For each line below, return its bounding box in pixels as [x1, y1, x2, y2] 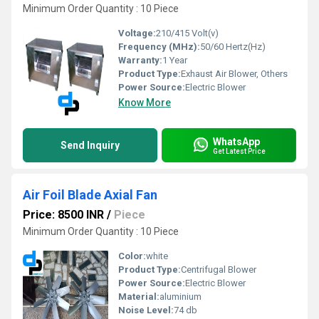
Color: [118, 251, 146, 261]
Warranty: [118, 55, 162, 66]
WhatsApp [213, 135, 260, 147]
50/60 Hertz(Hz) [200, 41, 266, 52]
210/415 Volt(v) [156, 28, 219, 38]
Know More [118, 97, 171, 108]
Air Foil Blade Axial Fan [23, 187, 157, 202]
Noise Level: [118, 305, 174, 315]
